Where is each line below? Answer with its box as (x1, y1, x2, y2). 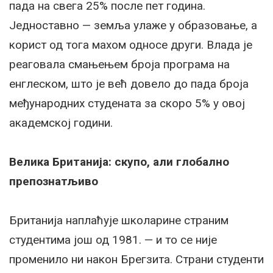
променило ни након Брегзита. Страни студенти (9, 252, 264, 267)
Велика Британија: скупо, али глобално (9, 155, 229, 169)
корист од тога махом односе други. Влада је (9, 38, 252, 52)
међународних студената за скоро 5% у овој (9, 96, 245, 111)
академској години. (9, 116, 113, 130)
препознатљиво (9, 174, 98, 189)
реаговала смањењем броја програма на (9, 57, 230, 72)
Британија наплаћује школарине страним (9, 213, 229, 228)
